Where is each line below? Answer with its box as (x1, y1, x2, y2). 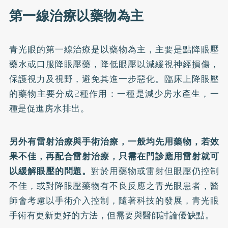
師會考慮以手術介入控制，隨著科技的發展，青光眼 (9, 194, 219, 207)
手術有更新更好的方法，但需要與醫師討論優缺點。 (9, 209, 214, 222)
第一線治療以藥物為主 (9, 5, 144, 26)
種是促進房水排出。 (9, 102, 90, 115)
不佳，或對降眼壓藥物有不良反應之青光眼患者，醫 (9, 179, 219, 192)
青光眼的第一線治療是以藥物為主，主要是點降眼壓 (9, 43, 219, 56)
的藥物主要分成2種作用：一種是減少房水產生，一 (9, 87, 219, 100)
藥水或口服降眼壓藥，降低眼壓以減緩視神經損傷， (9, 58, 219, 71)
